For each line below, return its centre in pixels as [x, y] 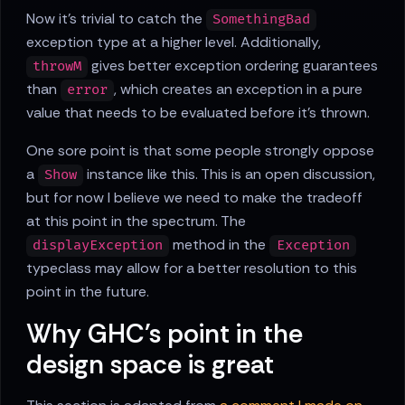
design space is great [150, 365]
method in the [220, 245]
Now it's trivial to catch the [116, 19]
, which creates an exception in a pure [239, 89]
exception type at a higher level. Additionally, [174, 42]
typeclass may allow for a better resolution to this [192, 268]
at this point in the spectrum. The [136, 221]
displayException [98, 246]
